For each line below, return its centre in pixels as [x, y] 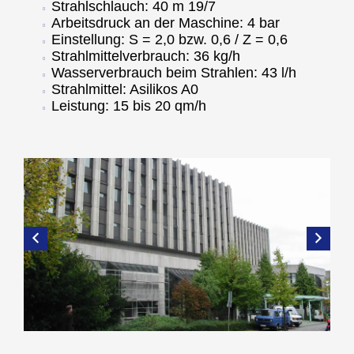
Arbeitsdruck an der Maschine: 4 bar [166, 23]
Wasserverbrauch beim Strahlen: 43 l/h [174, 73]
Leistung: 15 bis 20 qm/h [129, 106]
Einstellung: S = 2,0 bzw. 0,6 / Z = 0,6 [169, 40]
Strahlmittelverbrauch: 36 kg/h [146, 56]
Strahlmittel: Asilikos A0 [125, 89]
